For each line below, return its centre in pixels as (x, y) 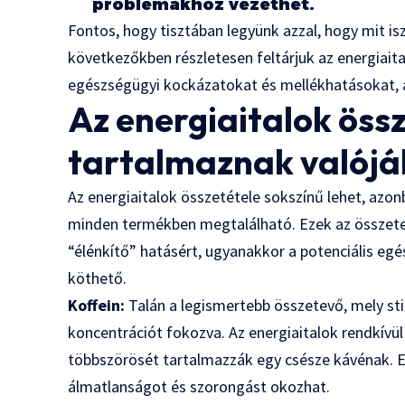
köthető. (98, 278)
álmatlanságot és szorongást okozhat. (199, 387)
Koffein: (97, 306)
